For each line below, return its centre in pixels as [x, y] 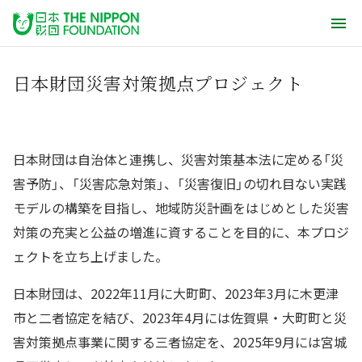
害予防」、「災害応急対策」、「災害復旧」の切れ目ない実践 [180, 183]
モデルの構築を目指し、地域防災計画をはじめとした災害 [181, 208]
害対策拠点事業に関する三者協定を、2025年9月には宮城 [180, 342]
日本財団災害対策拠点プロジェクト [158, 83]
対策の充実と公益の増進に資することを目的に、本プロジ [181, 232]
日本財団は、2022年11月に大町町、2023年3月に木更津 [176, 293]
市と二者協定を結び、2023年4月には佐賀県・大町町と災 [180, 318]
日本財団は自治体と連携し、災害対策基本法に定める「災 [178, 159]
